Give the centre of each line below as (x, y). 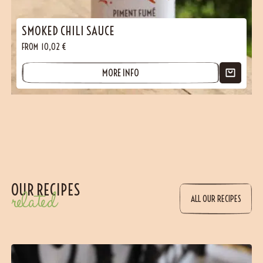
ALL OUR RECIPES (216, 198)
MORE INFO (121, 72)
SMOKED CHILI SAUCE (68, 31)
